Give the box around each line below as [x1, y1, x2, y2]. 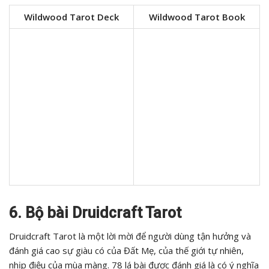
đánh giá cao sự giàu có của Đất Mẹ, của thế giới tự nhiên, [9, 244, 244, 257]
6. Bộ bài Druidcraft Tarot [9, 204, 181, 222]
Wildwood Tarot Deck [24, 11, 119, 23]
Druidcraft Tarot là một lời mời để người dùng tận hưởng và [9, 230, 251, 243]
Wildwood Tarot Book [148, 11, 245, 23]
